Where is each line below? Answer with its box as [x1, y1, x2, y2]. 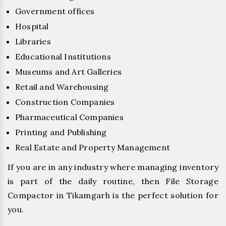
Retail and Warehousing [15, 81, 109, 92]
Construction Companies [15, 96, 115, 107]
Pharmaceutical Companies [15, 111, 124, 122]
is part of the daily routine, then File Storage [8, 176, 218, 186]
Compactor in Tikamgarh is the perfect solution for [8, 190, 218, 200]
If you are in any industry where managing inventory [8, 161, 218, 172]
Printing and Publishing [15, 127, 107, 137]
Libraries [15, 36, 51, 46]
